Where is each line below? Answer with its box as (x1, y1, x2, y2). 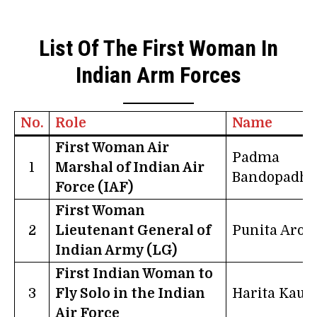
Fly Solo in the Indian (55, 285, 205, 301)
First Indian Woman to (55, 265, 213, 282)
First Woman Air (55, 139, 169, 156)
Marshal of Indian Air (55, 159, 204, 175)
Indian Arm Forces (76, 62, 241, 89)
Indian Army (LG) (55, 242, 177, 258)
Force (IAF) (55, 179, 133, 195)
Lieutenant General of (55, 222, 211, 238)
